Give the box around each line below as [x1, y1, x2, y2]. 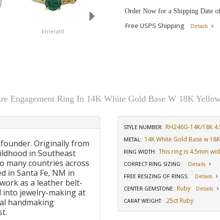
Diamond [113, 27, 138, 35]
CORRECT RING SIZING [124, 161, 180, 167]
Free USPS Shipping [125, 21, 186, 30]
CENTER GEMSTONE [124, 185, 173, 192]
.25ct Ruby [165, 196, 193, 205]
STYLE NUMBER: [124, 124, 163, 131]
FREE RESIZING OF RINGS [124, 173, 187, 180]
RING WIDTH [124, 148, 155, 155]
